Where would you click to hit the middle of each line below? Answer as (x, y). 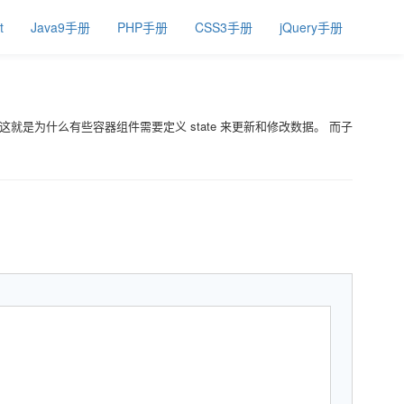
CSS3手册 (224, 27)
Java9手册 (60, 27)
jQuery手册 (311, 27)
